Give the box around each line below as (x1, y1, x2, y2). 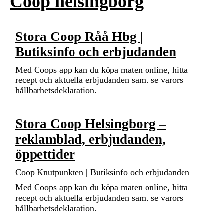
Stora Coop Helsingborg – (15, 116, 166, 132)
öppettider (15, 147, 75, 162)
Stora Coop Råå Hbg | (15, 29, 143, 44)
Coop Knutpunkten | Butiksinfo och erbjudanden (15, 167, 189, 178)
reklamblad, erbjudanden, (15, 132, 166, 147)
